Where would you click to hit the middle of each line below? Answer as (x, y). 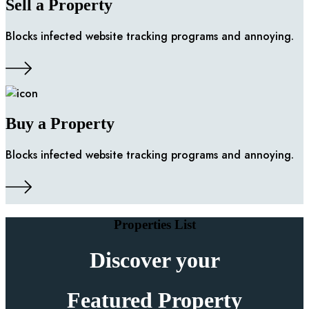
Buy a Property (60, 124)
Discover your (154, 260)
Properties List (154, 225)
